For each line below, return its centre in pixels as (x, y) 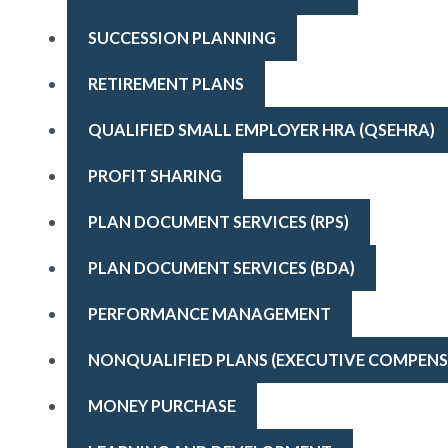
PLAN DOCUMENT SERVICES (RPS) (218, 221)
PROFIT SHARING (154, 175)
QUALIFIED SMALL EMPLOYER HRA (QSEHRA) (261, 129)
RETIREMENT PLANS (165, 83)
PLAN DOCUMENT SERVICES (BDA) (221, 267)
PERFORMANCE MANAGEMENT (209, 313)
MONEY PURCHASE (161, 405)
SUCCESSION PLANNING (181, 37)
